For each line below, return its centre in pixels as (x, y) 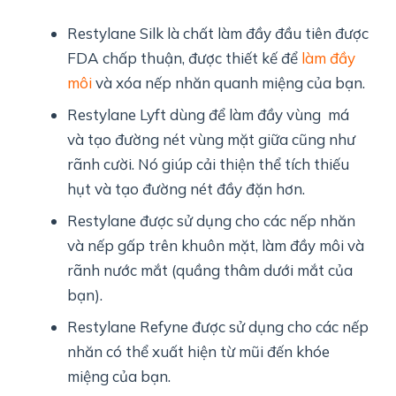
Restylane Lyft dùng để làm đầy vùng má (209, 115)
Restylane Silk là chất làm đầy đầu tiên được (218, 34)
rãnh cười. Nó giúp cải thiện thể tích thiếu (209, 164)
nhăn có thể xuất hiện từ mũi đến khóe (199, 352)
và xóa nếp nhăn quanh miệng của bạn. (229, 83)
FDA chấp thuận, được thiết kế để (185, 58)
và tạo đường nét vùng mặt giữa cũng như (212, 140)
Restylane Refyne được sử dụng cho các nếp (218, 327)
